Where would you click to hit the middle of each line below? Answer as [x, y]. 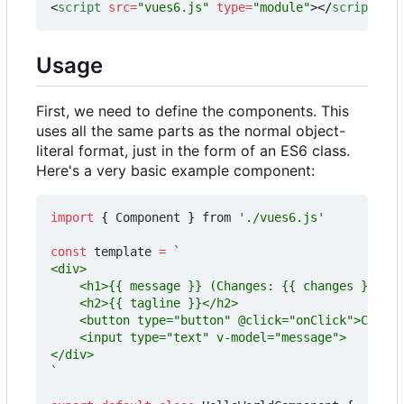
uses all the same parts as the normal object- [191, 130]
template [123, 251]
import [72, 217]
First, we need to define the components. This [193, 110]
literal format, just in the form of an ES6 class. [193, 150]
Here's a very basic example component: [175, 170]
